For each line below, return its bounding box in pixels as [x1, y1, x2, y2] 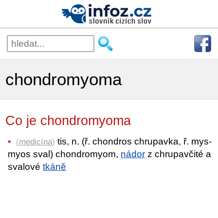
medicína [19, 136, 53, 146]
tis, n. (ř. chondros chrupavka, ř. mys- [55, 136, 212, 146]
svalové [8, 161, 43, 172]
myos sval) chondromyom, [8, 148, 121, 159]
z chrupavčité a [145, 148, 212, 159]
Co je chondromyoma [5, 113, 151, 128]
